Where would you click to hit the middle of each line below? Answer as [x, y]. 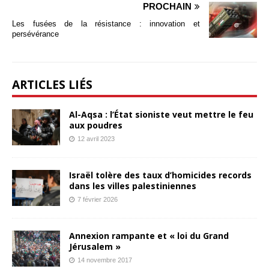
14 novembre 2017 [105, 260]
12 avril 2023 [96, 138]
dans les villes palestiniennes [133, 186]
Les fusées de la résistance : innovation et [106, 23]
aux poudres [96, 125]
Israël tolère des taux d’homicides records [160, 175]
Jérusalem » [95, 247]
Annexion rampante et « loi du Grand [149, 236]
